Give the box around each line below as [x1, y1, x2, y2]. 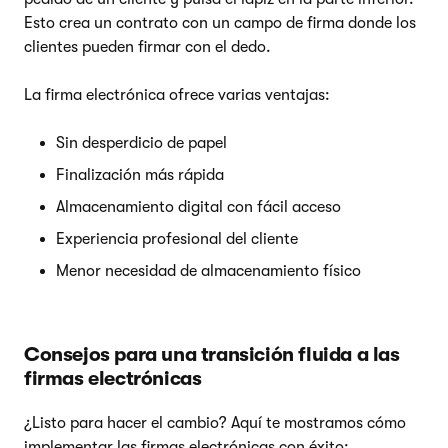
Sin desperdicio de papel [56, 133, 227, 152]
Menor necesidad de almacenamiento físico [56, 261, 361, 280]
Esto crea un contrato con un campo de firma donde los [24, 13, 416, 32]
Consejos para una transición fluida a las [24, 342, 400, 366]
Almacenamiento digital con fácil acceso [56, 197, 341, 216]
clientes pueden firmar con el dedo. [24, 37, 271, 56]
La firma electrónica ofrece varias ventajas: [24, 85, 330, 104]
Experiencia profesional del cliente [56, 229, 298, 248]
